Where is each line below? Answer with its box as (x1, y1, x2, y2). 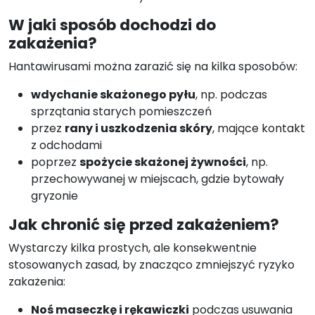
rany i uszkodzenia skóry (65, 120, 212, 137)
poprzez (31, 154, 79, 171)
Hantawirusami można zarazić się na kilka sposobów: (8, 58, 297, 75)
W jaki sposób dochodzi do (8, 14, 216, 37)
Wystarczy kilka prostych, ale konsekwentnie (8, 240, 257, 257)
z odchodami (31, 137, 102, 154)
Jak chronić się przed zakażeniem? (8, 214, 279, 236)
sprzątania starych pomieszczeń (31, 103, 212, 120)
